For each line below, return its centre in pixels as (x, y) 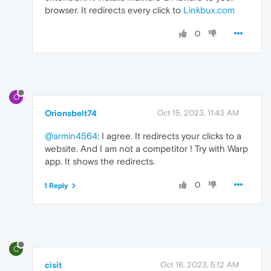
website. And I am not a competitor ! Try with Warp (146, 148)
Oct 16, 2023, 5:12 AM (200, 264)
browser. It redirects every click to (114, 10)
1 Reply (56, 185)
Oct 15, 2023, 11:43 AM (198, 113)
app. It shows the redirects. (100, 161)
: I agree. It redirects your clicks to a (169, 135)
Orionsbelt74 (71, 113)
